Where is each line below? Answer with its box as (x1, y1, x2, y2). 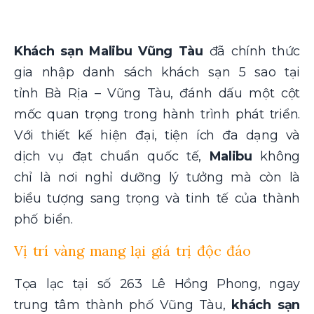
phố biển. (14, 211, 73, 227)
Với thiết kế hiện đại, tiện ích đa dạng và (14, 127, 300, 143)
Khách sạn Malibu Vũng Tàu (14, 43, 203, 59)
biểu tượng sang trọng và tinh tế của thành (14, 190, 300, 206)
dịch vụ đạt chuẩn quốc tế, (14, 148, 210, 164)
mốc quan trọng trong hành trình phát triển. (14, 106, 300, 122)
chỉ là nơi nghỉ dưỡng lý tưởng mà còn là (14, 169, 300, 185)
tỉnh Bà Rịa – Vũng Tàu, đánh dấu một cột (14, 85, 300, 101)
